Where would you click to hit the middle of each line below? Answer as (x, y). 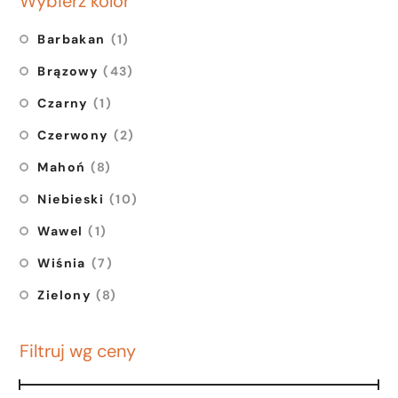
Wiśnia (62, 263)
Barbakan (72, 39)
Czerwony (73, 135)
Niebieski (71, 199)
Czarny (63, 103)
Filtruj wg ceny (78, 350)
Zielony (64, 295)
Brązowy (68, 71)
